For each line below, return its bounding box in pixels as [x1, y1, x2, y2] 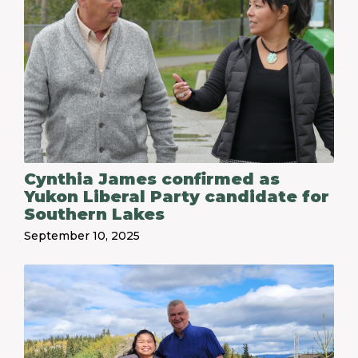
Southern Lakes [24, 205, 165, 224]
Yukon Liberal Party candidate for [24, 187, 329, 206]
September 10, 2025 [24, 229, 140, 243]
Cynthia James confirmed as [24, 169, 280, 189]
